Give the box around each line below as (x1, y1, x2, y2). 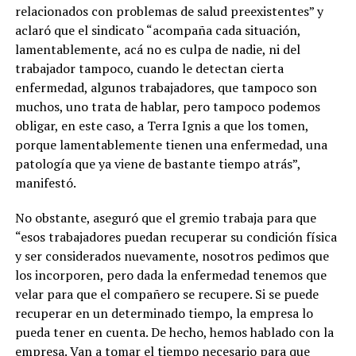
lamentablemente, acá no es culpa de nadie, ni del (14, 40, 300, 58)
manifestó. (14, 173, 76, 192)
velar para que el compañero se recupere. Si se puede (14, 284, 319, 303)
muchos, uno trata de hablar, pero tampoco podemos (14, 97, 320, 115)
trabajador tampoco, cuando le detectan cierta (14, 59, 284, 77)
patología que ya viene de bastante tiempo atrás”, (14, 154, 300, 172)
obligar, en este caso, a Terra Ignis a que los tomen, (14, 116, 308, 134)
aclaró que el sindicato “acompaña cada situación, (14, 21, 300, 39)
